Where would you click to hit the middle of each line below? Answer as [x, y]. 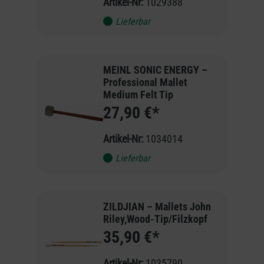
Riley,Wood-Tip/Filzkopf [155, 219]
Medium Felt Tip [138, 94]
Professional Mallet [145, 82]
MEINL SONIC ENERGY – [155, 70]
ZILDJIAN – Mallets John [157, 206]
